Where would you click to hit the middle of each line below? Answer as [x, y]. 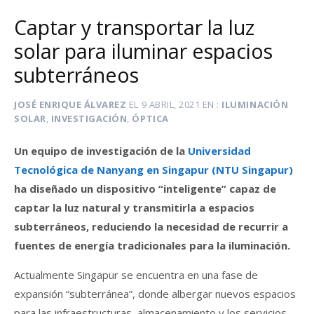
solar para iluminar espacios [143, 51]
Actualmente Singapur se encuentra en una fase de [136, 274]
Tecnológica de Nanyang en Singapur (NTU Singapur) [153, 169]
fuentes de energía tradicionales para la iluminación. [152, 245]
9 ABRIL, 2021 [171, 105]
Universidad [219, 150]
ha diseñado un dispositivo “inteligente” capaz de [145, 188]
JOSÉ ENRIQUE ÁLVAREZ [70, 105]
